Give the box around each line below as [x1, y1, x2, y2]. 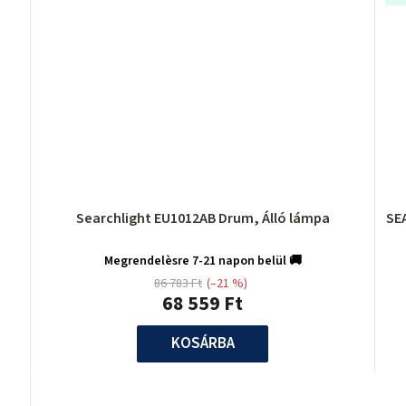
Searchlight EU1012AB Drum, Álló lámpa [75, 208, 330, 229]
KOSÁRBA [170, 333, 235, 355]
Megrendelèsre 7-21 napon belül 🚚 [103, 252, 302, 271]
